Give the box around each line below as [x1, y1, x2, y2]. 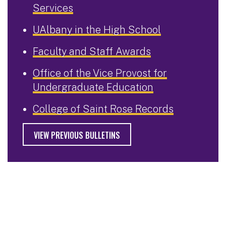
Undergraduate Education [33, 81, 153, 93]
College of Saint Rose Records [33, 102, 174, 115]
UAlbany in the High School [33, 23, 161, 36]
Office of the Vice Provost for [33, 67, 167, 79]
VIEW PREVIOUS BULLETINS [34, 129, 120, 142]
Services [33, 2, 73, 14]
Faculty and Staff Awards [33, 45, 151, 58]
